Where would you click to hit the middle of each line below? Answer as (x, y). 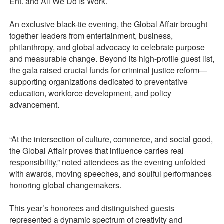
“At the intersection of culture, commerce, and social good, (111, 139)
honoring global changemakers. (65, 185)
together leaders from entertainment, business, (91, 36)
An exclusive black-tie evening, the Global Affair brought (108, 24)
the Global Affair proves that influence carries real (96, 151)
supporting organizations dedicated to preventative (98, 82)
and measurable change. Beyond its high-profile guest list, (112, 59)
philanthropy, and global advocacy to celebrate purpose (107, 47)
